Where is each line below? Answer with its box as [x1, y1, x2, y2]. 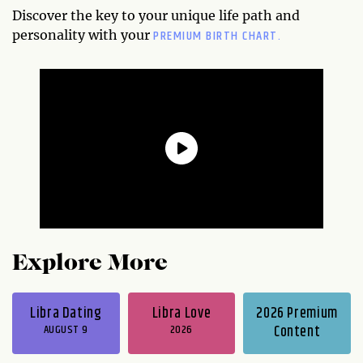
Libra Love [152, 301, 211, 325]
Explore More [12, 252, 168, 275]
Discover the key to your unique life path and [12, 6, 300, 23]
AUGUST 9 [43, 320, 88, 339]
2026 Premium [256, 301, 339, 325]
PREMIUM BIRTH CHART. [153, 25, 281, 46]
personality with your [12, 26, 153, 43]
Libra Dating [29, 301, 102, 325]
